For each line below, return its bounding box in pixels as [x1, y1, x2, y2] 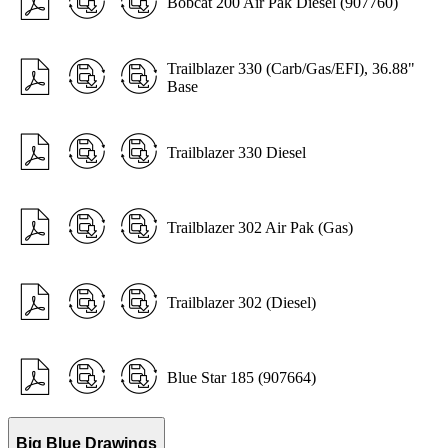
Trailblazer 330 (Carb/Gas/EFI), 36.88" [167, 59, 415, 77]
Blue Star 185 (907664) [167, 368, 316, 386]
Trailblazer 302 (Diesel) [167, 293, 316, 311]
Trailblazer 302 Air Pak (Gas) [167, 218, 353, 236]
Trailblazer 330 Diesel [167, 143, 306, 161]
